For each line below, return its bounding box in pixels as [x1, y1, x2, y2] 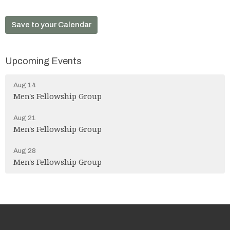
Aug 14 [13, 81, 36, 89]
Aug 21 [13, 114, 36, 122]
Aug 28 [13, 147, 36, 155]
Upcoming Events [5, 56, 82, 66]
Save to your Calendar [11, 21, 91, 29]
